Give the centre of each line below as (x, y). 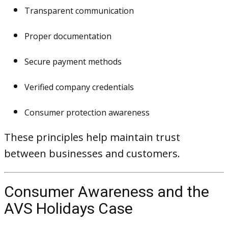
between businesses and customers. (92, 153)
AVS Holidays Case (68, 208)
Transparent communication (79, 11)
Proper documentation (68, 36)
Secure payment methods (73, 62)
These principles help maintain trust (92, 137)
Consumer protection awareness (87, 112)
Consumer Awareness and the (107, 192)
